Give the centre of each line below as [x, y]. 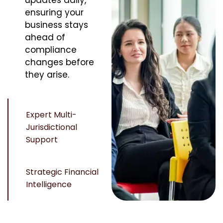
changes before [59, 62]
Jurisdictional [52, 127]
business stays [56, 25]
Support [42, 139]
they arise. [47, 75]
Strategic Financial [62, 172]
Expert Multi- [51, 114]
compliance [51, 50]
